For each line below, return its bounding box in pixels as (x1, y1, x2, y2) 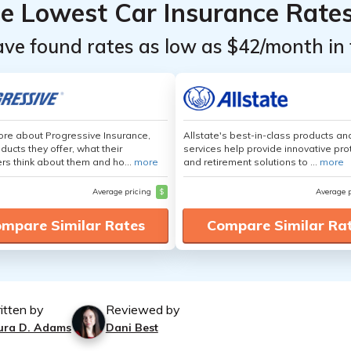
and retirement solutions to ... (183, 156, 320, 168)
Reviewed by (105, 302, 180, 317)
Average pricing (92, 186, 154, 197)
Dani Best (105, 320, 158, 335)
